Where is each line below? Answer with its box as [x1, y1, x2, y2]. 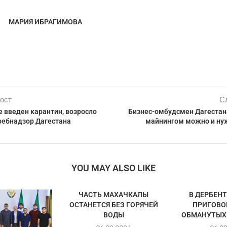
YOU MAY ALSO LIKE [71, 163, 156, 173]
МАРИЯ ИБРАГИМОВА [8, 18, 82, 26]
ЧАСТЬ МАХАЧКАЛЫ [79, 191, 149, 199]
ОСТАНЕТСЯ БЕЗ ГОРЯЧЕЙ [69, 201, 158, 209]
